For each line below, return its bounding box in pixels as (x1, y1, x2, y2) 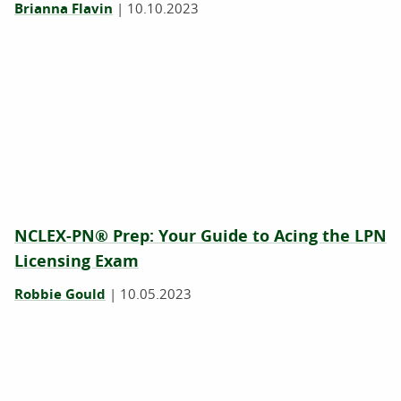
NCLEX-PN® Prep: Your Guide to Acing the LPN (14, 225, 387, 247)
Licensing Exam (14, 250, 139, 272)
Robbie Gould (14, 285, 106, 303)
